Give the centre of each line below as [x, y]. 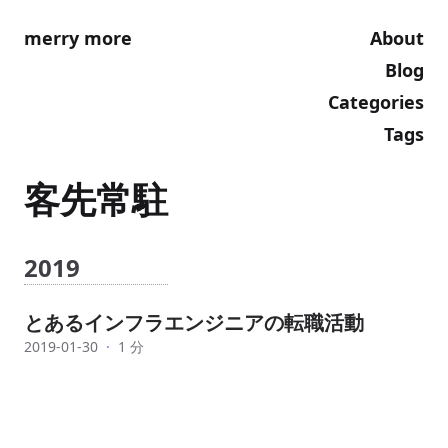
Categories [376, 102]
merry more [78, 38]
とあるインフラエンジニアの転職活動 [194, 322]
